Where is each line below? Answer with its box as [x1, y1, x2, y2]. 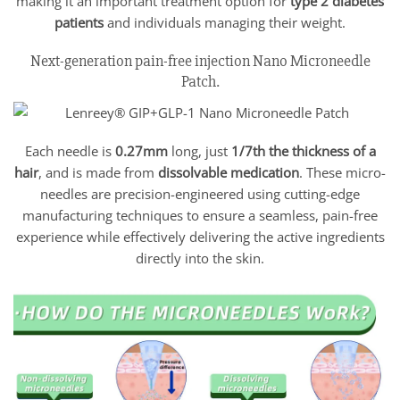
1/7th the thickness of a [230, 142, 376, 161]
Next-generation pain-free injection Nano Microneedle [29, 50, 371, 71]
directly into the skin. [136, 249, 264, 268]
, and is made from [38, 163, 158, 182]
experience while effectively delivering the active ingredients [15, 228, 385, 246]
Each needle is [24, 142, 115, 161]
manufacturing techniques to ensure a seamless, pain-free [22, 206, 378, 225]
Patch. [180, 71, 220, 91]
